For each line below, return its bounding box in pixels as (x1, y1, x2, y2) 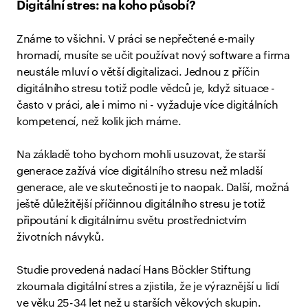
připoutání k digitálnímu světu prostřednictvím (16, 215, 247, 226)
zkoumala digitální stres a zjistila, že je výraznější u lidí (16, 281, 280, 292)
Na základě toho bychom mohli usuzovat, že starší (16, 149, 265, 160)
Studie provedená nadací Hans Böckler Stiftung (16, 265, 252, 276)
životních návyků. (16, 232, 104, 243)
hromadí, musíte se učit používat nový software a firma (16, 50, 290, 61)
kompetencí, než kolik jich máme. (16, 116, 184, 127)
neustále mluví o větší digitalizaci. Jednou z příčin (16, 67, 260, 78)
